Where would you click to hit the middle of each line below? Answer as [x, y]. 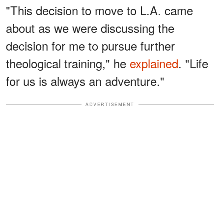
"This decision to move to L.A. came [99, 10]
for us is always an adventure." [85, 81]
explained [154, 63]
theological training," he [68, 63]
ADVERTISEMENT [110, 104]
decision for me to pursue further [90, 45]
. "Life [193, 63]
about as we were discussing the [90, 27]
